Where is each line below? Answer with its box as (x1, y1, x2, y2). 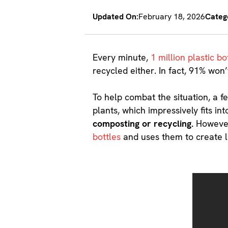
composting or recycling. (93, 118, 194, 130)
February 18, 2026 (138, 11, 206, 22)
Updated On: (93, 11, 139, 22)
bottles (93, 131, 121, 143)
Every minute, (93, 51, 151, 64)
